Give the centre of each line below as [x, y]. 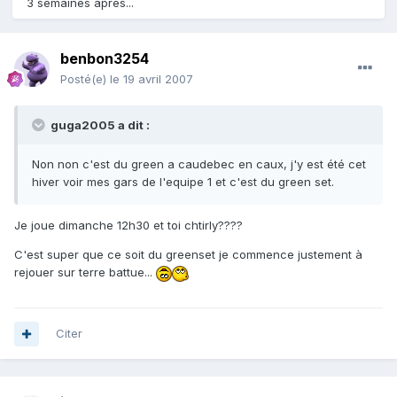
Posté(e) [85, 79]
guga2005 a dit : [99, 125]
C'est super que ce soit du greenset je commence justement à [188, 255]
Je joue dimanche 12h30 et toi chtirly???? [128, 226]
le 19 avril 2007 [152, 79]
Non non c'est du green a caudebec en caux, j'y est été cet [199, 164]
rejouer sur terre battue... [85, 272]
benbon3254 [105, 59]
